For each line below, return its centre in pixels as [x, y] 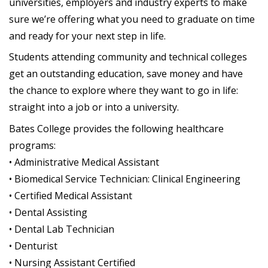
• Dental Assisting [48, 212]
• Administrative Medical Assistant [84, 162]
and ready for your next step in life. [87, 36]
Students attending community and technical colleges [128, 57]
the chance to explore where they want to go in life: [124, 90]
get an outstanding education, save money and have [126, 74]
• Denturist [33, 246]
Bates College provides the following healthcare [116, 128]
